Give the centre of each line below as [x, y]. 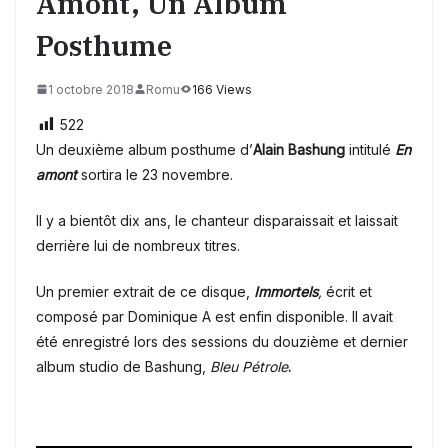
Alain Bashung [299, 149]
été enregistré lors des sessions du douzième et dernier [222, 341]
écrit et [349, 291]
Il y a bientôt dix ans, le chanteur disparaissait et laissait [217, 220]
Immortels [286, 291]
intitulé [370, 149]
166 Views [222, 89]
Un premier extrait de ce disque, [145, 291]
